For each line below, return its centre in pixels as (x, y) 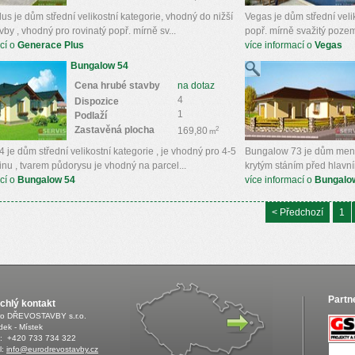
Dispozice (97, 101)
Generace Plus (51, 45)
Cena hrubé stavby (117, 86)
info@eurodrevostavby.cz (52, 349)
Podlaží (91, 116)
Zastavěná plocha (115, 130)
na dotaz (196, 86)
